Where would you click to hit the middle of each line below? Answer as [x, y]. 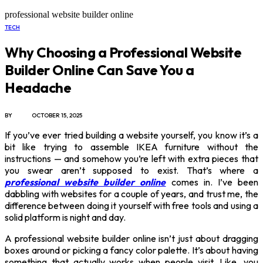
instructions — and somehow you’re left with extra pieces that [131, 158]
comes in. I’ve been [212, 182]
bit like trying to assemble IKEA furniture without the [131, 146]
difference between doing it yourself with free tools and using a [131, 205]
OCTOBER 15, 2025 [57, 115]
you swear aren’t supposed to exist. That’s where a [131, 170]
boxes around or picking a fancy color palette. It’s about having [131, 250]
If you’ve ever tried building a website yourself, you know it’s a [131, 135]
